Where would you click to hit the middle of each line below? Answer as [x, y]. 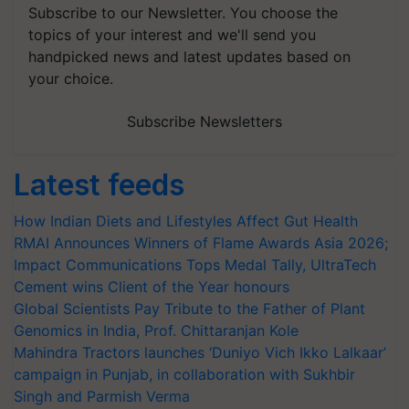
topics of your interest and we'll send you [172, 34]
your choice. [71, 78]
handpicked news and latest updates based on [189, 56]
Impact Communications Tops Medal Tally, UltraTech [195, 264]
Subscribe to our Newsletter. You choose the [183, 12]
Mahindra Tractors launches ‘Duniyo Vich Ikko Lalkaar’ [200, 352]
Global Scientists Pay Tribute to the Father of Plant [189, 308]
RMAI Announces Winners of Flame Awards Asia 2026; [201, 242]
